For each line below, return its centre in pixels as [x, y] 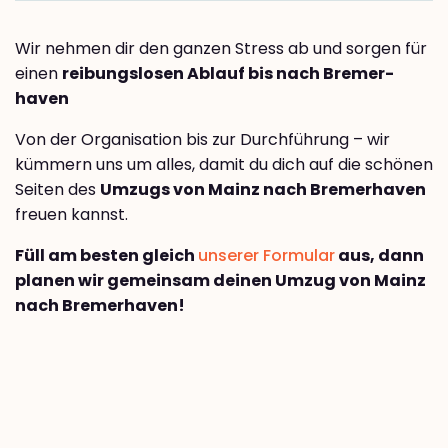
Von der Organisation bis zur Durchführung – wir [202, 140]
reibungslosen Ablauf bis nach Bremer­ [228, 74]
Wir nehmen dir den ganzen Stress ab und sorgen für [221, 49]
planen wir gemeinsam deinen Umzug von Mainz [220, 281]
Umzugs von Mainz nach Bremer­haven [263, 190]
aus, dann [379, 256]
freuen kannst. [71, 215]
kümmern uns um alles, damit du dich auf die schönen [224, 165]
